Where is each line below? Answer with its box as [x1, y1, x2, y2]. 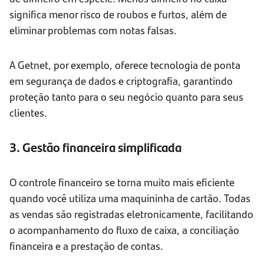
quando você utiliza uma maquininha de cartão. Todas [9, 190, 250, 206]
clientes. [9, 105, 47, 120]
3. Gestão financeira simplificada [9, 138, 181, 157]
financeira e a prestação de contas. [9, 238, 163, 253]
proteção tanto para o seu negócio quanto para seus [9, 89, 243, 104]
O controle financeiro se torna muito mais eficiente [9, 174, 235, 190]
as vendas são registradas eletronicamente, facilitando [9, 206, 253, 222]
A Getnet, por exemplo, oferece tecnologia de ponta [9, 57, 240, 72]
